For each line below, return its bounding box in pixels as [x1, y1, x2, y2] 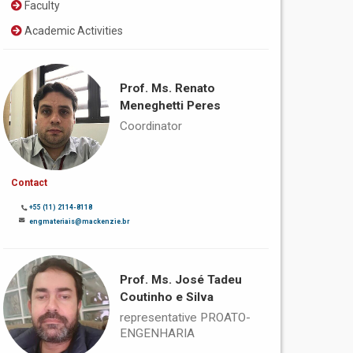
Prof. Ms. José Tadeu [119, 272, 242, 287]
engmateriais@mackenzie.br [29, 217, 130, 225]
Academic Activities [22, 24, 124, 38]
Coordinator [119, 119, 182, 134]
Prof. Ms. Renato [119, 81, 215, 96]
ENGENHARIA [119, 325, 195, 340]
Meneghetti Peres [119, 98, 221, 113]
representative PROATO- [119, 310, 251, 325]
